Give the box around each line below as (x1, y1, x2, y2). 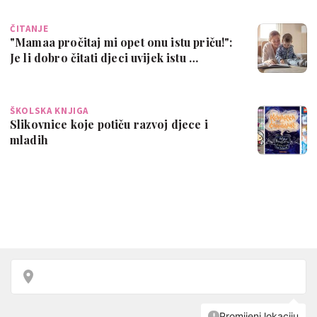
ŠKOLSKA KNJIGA (10, 104, 89, 117)
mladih (10, 132, 48, 147)
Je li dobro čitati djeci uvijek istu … (10, 50, 199, 65)
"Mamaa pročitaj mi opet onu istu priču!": (10, 34, 233, 50)
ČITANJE (10, 22, 49, 35)
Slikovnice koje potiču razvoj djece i (10, 116, 208, 132)
